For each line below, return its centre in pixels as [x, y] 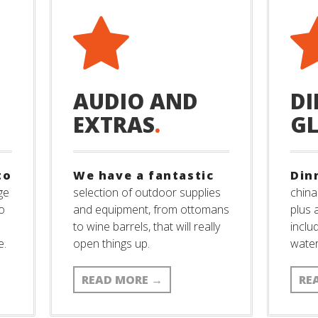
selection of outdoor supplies [147, 192]
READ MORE [116, 280]
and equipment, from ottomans [151, 209]
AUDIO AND [136, 101]
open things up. [111, 243]
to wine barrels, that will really [147, 226]
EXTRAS [114, 125]
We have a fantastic [144, 175]
